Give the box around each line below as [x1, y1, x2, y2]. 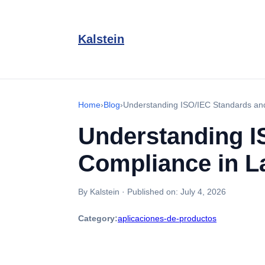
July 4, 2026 [180, 187, 226, 196]
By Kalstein [78, 187, 119, 196]
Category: [78, 214, 118, 223]
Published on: [127, 187, 180, 196]
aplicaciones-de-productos [118, 214, 216, 223]
